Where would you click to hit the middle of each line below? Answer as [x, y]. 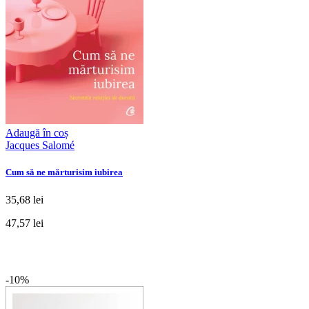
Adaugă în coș [37, 133]
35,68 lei [24, 199]
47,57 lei [24, 223]
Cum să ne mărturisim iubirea [64, 172]
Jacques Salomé [40, 146]
